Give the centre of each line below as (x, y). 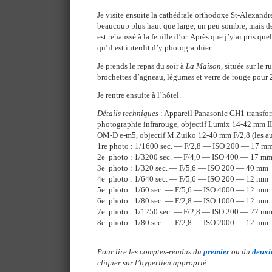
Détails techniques (128, 113)
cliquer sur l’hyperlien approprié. (153, 262)
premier (216, 251)
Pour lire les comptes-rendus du (150, 251)
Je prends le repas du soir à (141, 66)
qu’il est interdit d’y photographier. (155, 47)
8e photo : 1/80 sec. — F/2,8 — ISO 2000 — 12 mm (183, 222)
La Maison (203, 66)
